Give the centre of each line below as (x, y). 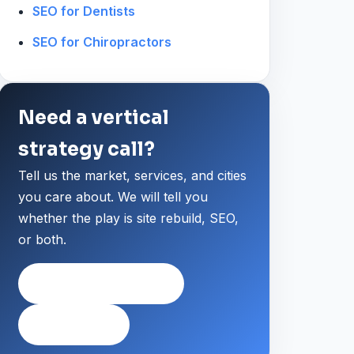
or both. (43, 239)
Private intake (74, 324)
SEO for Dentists (83, 11)
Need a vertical (94, 117)
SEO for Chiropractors (102, 41)
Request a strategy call (101, 283)
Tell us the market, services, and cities (133, 175)
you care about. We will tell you (113, 196)
